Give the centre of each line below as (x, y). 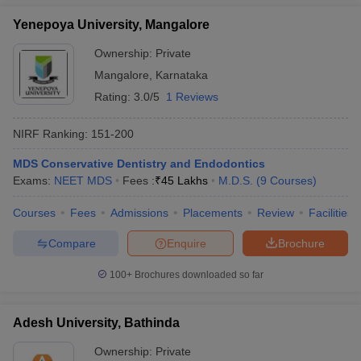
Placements (213, 213)
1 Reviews (192, 97)
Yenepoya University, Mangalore (111, 25)
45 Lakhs (185, 180)
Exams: (33, 180)
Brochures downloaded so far (198, 275)
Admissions (139, 213)
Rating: (114, 97)
